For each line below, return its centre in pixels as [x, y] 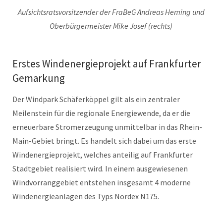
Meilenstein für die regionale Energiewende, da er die [101, 113]
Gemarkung [39, 78]
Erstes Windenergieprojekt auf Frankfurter [107, 63]
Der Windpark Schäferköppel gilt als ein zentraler [96, 99]
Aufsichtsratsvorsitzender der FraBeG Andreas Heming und [111, 12]
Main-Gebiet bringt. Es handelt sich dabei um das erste [104, 140]
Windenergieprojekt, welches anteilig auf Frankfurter [103, 154]
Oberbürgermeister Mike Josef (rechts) [111, 26]
